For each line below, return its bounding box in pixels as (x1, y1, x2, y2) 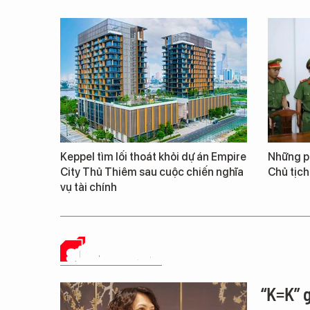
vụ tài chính (60, 181, 117, 194)
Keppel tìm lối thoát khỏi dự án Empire (60, 150, 246, 163)
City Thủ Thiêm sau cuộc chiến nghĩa (60, 165, 244, 179)
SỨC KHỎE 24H (67, 245, 162, 265)
